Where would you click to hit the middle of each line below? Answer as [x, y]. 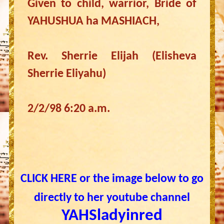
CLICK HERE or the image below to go [112, 179]
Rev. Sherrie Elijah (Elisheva [112, 56]
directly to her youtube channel [112, 198]
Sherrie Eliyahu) [66, 74]
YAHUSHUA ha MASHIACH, [93, 21]
